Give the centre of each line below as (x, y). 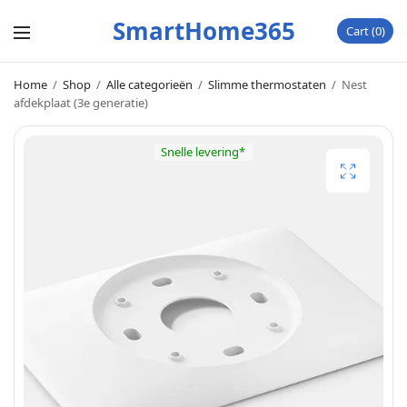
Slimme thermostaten (267, 84)
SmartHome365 (203, 30)
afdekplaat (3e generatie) (81, 103)
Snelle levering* (203, 152)
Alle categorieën (149, 84)
